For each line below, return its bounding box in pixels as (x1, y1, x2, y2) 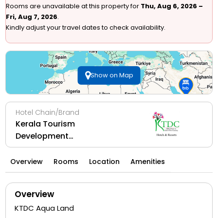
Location (89, 157, 120, 166)
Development (16, 130, 69, 142)
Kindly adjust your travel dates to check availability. (6, 23, 166, 32)
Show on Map (90, 71, 133, 80)
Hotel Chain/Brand (16, 108, 80, 117)
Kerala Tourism (16, 118, 75, 129)
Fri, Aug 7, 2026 (6, 12, 58, 21)
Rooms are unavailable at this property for (6, 1, 141, 11)
